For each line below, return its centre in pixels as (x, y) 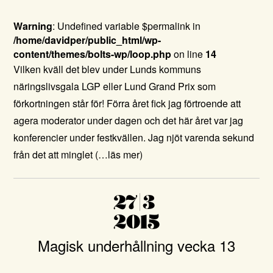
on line (189, 54)
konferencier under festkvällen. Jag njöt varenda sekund (134, 137)
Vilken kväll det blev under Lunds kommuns (108, 69)
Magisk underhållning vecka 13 (136, 245)
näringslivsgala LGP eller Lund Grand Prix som (115, 86)
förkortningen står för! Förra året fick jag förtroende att (127, 103)
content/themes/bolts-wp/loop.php (93, 54)
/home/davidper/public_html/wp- (87, 40)
